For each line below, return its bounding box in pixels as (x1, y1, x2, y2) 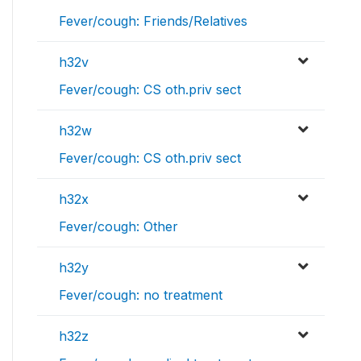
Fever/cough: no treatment (59, 287, 222, 304)
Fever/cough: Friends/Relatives (59, 13, 247, 30)
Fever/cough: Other (59, 218, 178, 235)
